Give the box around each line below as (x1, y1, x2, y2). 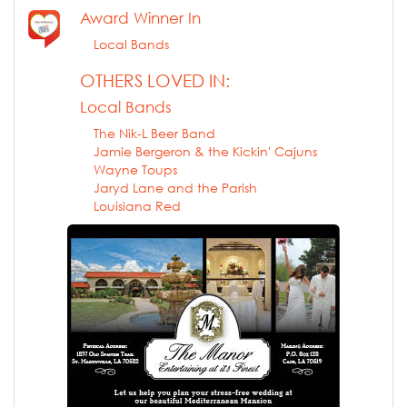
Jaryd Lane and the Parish (94, 179, 257, 195)
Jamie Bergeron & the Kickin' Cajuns (94, 143, 317, 159)
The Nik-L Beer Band (94, 124, 215, 141)
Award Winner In (80, 7, 201, 27)
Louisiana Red (94, 197, 181, 213)
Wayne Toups (94, 161, 177, 177)
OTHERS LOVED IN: (80, 70, 230, 91)
